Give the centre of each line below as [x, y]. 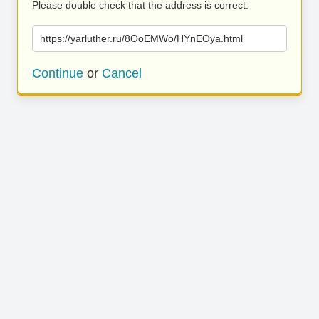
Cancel [122, 73]
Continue [58, 73]
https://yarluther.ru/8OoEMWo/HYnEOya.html [141, 38]
